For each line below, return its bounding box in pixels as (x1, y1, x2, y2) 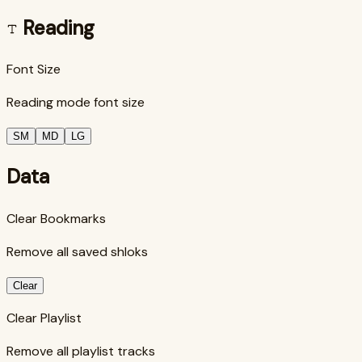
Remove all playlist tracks (6, 343, 155, 360)
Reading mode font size (6, 94, 145, 112)
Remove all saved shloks (6, 243, 148, 261)
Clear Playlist (6, 309, 82, 327)
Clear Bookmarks (6, 210, 106, 228)
